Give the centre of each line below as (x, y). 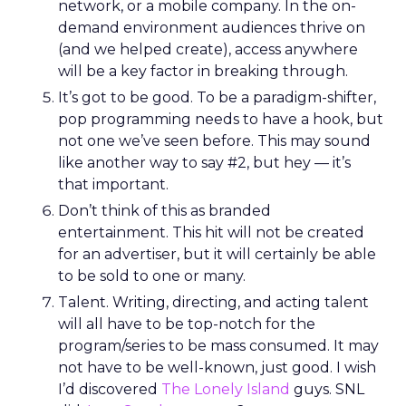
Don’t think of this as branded (164, 211)
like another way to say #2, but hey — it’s (204, 163)
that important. (113, 184)
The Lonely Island (226, 389)
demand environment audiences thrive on (212, 28)
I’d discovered (110, 389)
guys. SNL (327, 389)
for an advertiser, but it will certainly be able (217, 254)
